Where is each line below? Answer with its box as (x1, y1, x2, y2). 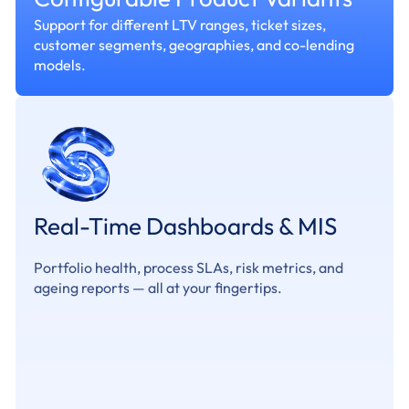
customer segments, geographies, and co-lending (34, 36, 354, 54)
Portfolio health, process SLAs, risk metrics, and (34, 258, 343, 277)
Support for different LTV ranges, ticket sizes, (34, 16, 326, 34)
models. (34, 56, 86, 74)
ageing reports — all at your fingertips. (34, 278, 282, 297)
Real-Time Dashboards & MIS (34, 211, 337, 241)
